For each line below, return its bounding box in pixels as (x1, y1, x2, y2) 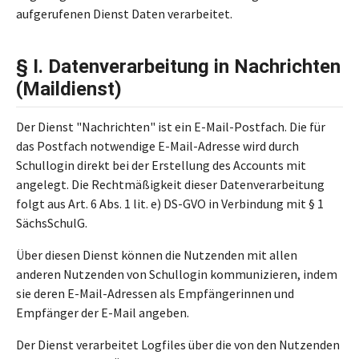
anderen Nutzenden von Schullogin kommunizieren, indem (16, 266, 337, 282)
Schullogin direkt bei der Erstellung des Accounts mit (16, 157, 306, 173)
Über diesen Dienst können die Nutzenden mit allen (16, 247, 297, 263)
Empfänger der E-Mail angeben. (16, 305, 189, 321)
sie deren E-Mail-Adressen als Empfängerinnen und (16, 285, 294, 301)
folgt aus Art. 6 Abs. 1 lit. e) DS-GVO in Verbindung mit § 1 (16, 196, 324, 212)
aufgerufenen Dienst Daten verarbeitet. (16, 6, 232, 22)
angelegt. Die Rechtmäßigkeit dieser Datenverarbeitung (16, 176, 325, 192)
